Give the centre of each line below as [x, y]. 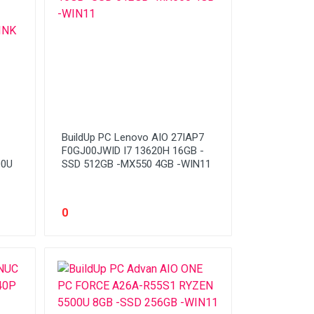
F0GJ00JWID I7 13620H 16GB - [132, 150]
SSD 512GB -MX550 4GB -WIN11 [136, 164]
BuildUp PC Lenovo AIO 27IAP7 [132, 137]
